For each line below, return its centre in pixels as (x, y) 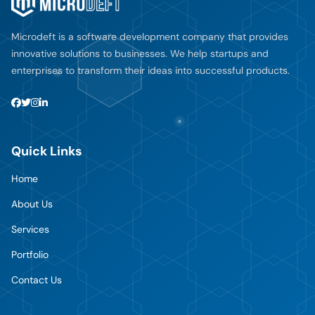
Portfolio (30, 255)
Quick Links (47, 152)
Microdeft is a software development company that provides (150, 37)
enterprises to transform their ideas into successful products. (150, 71)
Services (30, 230)
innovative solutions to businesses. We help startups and (140, 54)
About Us (32, 204)
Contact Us (37, 280)
